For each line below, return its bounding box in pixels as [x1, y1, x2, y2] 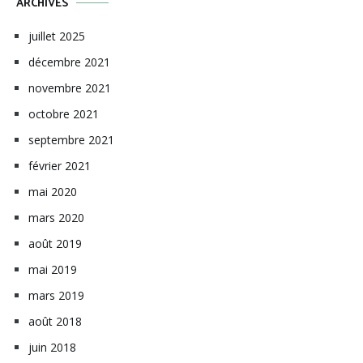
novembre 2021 [28, 79, 111, 96]
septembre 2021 [28, 131, 114, 147]
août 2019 [28, 235, 82, 251]
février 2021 [28, 157, 91, 173]
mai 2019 [28, 261, 77, 277]
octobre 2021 [28, 105, 99, 122]
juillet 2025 [28, 28, 85, 44]
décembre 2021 [28, 53, 110, 70]
